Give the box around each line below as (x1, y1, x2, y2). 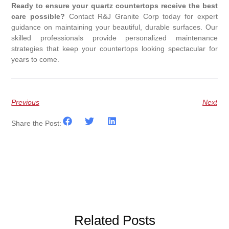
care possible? (11, 12, 65, 21)
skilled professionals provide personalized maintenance (11, 34, 218, 42)
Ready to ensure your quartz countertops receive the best (11, 2, 218, 10)
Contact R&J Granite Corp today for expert (65, 12, 218, 21)
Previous (11, 98, 40, 106)
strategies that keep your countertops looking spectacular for (11, 44, 218, 53)
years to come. (11, 55, 60, 64)
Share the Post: (11, 119, 62, 128)
